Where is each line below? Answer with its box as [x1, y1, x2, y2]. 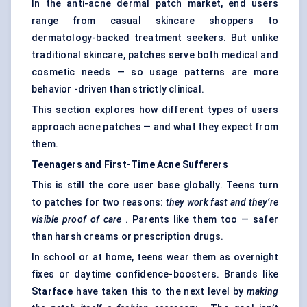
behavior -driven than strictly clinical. [32, 84, 204, 95]
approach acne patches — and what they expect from [32, 121, 278, 133]
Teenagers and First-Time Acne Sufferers [32, 159, 228, 171]
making [246, 286, 278, 297]
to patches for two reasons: [32, 197, 166, 208]
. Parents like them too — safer [121, 214, 279, 225]
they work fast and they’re [165, 197, 279, 208]
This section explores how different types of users [32, 104, 278, 116]
